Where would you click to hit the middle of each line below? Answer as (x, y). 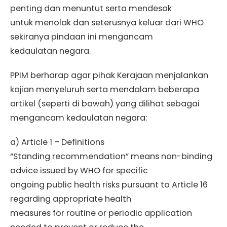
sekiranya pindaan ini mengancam (82, 37)
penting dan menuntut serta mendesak (91, 9)
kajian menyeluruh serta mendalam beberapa (105, 90)
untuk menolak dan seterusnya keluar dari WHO (107, 23)
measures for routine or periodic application (101, 213)
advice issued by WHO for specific (79, 171)
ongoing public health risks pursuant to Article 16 (109, 185)
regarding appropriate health (71, 199)
